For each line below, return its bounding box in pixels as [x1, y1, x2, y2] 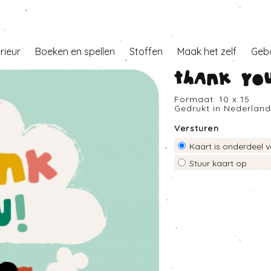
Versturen [174, 123, 219, 134]
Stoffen [129, 45, 163, 57]
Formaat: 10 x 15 [174, 94, 250, 105]
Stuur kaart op [189, 158, 247, 169]
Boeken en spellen [35, 45, 115, 57]
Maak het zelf [177, 45, 237, 57]
